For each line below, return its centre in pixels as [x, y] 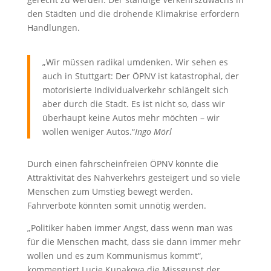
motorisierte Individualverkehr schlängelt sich [135, 90]
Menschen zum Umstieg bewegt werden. [110, 191]
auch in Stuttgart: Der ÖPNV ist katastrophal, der [140, 76]
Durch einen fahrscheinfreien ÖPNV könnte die [122, 163]
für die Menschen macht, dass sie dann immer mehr [134, 241]
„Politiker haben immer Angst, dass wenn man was [130, 227]
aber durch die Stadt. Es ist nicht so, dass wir [133, 103]
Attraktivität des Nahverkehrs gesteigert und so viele [133, 177]
